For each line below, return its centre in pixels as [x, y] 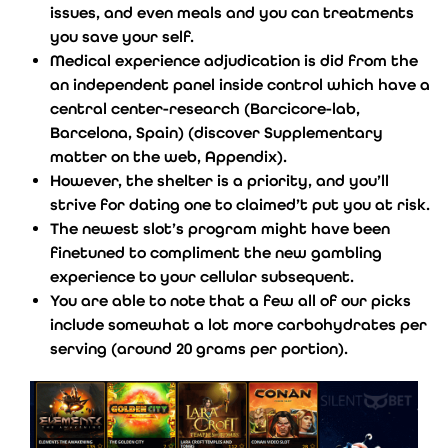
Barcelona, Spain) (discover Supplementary [216, 132]
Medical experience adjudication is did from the [234, 60]
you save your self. [122, 36]
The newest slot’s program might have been [220, 228]
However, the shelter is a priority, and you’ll [219, 180]
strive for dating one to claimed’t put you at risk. [240, 204]
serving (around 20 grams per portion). [199, 348]
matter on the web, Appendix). [168, 156]
